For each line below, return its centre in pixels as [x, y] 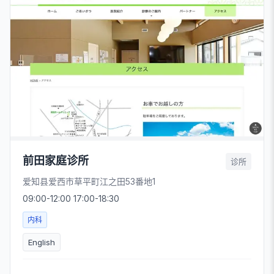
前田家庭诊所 [56, 161]
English [42, 242]
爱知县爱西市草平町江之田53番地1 [89, 181]
